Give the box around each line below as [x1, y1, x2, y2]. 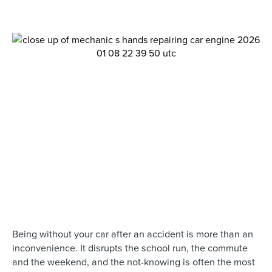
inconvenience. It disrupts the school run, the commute [12, 240, 248, 254]
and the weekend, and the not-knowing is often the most [12, 254, 255, 268]
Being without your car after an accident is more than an [12, 226, 253, 240]
